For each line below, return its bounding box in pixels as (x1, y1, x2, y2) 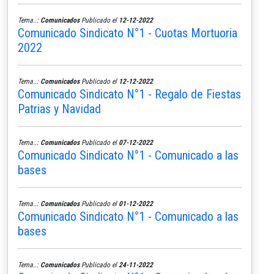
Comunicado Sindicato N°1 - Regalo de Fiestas (18, 86, 241, 102)
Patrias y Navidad (18, 101, 101, 116)
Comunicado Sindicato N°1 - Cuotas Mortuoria (18, 25, 237, 40)
